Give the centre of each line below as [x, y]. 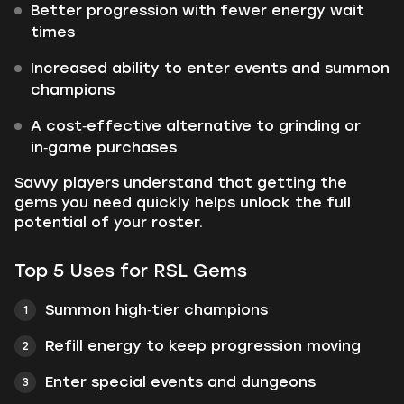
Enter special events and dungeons [180, 382]
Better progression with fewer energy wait [197, 10]
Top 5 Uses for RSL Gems [131, 271]
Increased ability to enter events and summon [210, 68]
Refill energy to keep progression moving [203, 346]
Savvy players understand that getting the [181, 183]
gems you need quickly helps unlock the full [183, 202]
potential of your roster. [109, 222]
